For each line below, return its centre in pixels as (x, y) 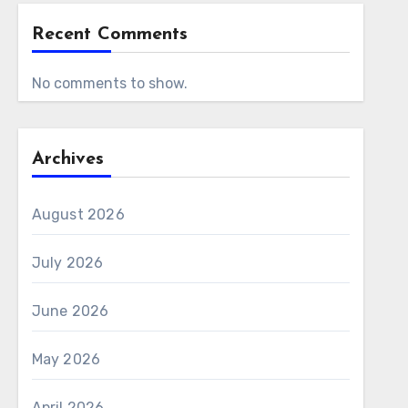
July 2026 (67, 263)
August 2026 (78, 214)
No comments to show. (109, 83)
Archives (67, 159)
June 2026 (70, 311)
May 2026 (66, 359)
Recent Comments (109, 35)
